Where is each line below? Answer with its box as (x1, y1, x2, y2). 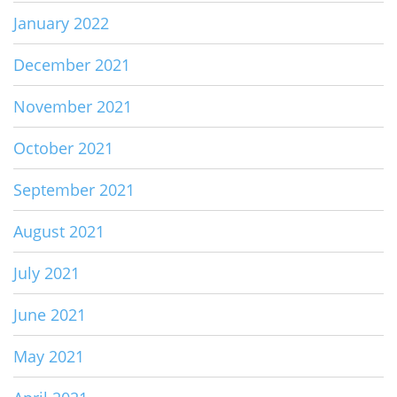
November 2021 (13, 96, 132, 118)
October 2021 (13, 137, 113, 160)
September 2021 (13, 179, 135, 201)
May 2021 (13, 346, 84, 368)
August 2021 (13, 221, 105, 243)
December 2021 (13, 54, 130, 76)
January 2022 (13, 12, 109, 35)
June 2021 (13, 304, 86, 326)
